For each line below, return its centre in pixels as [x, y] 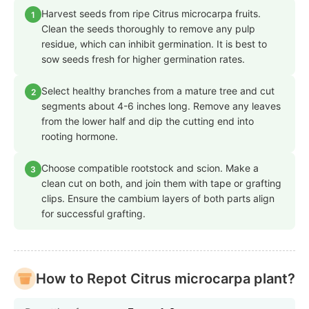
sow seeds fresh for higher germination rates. [143, 59]
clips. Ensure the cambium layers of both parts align [158, 199]
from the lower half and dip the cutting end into [148, 121]
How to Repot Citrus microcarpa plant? [166, 279]
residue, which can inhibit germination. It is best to [154, 44]
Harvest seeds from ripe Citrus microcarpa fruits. [151, 14]
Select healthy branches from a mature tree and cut [158, 91]
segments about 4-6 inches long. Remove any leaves [161, 106]
